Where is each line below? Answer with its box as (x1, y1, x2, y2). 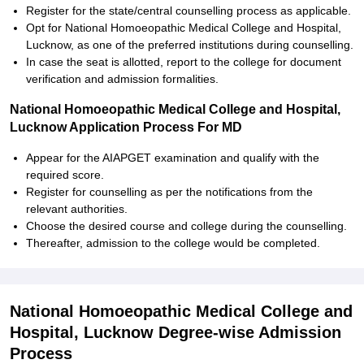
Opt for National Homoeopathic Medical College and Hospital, (26, 21, 341, 34)
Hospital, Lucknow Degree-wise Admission (10, 323, 341, 341)
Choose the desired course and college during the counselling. (26, 219, 347, 232)
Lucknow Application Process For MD (10, 120, 242, 134)
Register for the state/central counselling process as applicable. (26, 4, 351, 17)
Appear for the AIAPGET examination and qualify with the (26, 151, 319, 164)
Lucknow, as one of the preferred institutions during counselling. (26, 38, 353, 51)
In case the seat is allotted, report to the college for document (26, 55, 341, 68)
